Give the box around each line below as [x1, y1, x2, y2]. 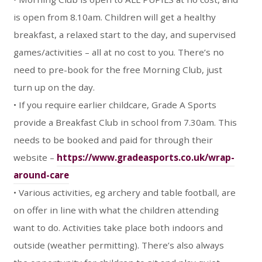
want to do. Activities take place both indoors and [13, 222, 223, 233]
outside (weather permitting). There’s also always [13, 239, 224, 251]
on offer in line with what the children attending [13, 204, 219, 216]
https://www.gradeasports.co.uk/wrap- [56, 151, 235, 163]
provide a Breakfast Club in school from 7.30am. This [13, 116, 237, 128]
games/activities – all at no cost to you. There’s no [13, 46, 224, 58]
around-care [13, 169, 69, 181]
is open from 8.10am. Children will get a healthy [13, 11, 216, 23]
